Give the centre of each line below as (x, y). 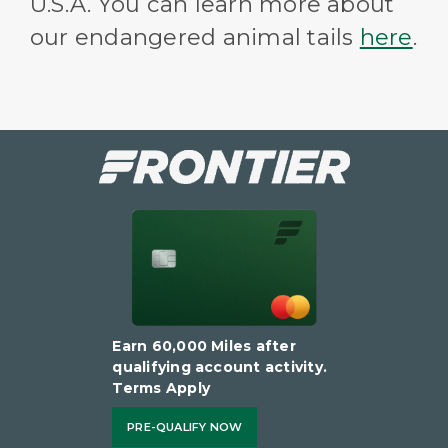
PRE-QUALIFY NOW (185, 427)
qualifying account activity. (220, 367)
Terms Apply (161, 388)
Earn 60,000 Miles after (204, 346)
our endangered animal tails (195, 37)
